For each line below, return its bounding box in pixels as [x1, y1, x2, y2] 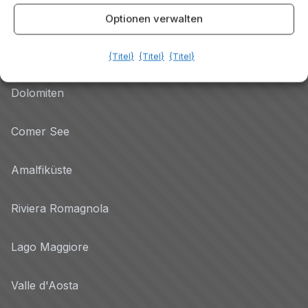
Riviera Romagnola [11, 201, 109, 215]
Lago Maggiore [11, 239, 89, 254]
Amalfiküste [11, 162, 72, 177]
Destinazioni [11, 5, 87, 21]
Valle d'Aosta [11, 278, 78, 292]
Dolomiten [11, 85, 64, 100]
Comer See [11, 124, 69, 138]
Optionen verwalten [105, 12, 203, 25]
